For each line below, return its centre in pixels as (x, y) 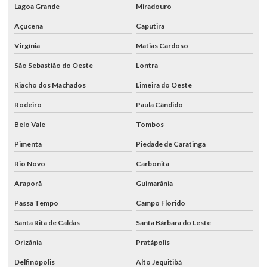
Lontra (147, 65)
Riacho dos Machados (50, 85)
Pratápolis (153, 242)
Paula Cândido (159, 104)
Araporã (28, 183)
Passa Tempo (36, 203)
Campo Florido (160, 203)
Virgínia (27, 45)
